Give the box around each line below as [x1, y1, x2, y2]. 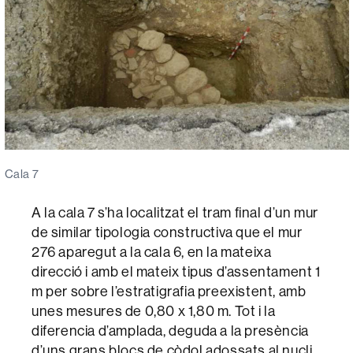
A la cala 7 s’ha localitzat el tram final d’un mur [32, 203, 319, 222]
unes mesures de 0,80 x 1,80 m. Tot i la [32, 302, 276, 321]
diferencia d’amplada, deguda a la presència [32, 321, 309, 340]
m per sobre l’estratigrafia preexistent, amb [32, 282, 307, 301]
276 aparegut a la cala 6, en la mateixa [32, 243, 272, 262]
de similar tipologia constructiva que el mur [32, 223, 303, 242]
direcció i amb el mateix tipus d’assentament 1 [32, 262, 321, 281]
